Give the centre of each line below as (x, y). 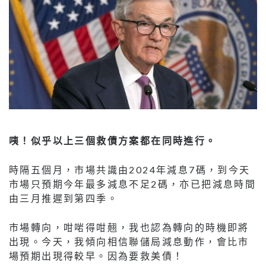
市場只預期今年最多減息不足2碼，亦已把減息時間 (133, 183)
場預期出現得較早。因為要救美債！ (96, 255)
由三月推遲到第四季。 (64, 198)
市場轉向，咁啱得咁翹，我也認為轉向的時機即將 (129, 227)
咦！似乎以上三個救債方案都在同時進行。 (113, 140)
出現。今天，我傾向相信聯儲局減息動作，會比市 (129, 241)
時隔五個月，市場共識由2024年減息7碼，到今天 (130, 169)
